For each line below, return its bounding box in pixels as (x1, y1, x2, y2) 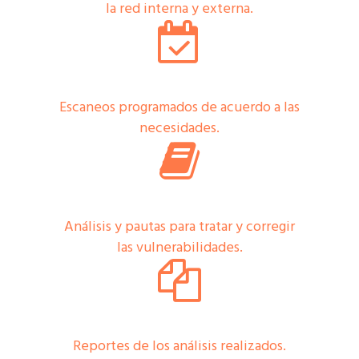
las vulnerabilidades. (116, 236, 243, 260)
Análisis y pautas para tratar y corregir (64, 216, 295, 239)
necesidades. (139, 117, 220, 140)
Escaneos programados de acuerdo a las (59, 96, 300, 119)
